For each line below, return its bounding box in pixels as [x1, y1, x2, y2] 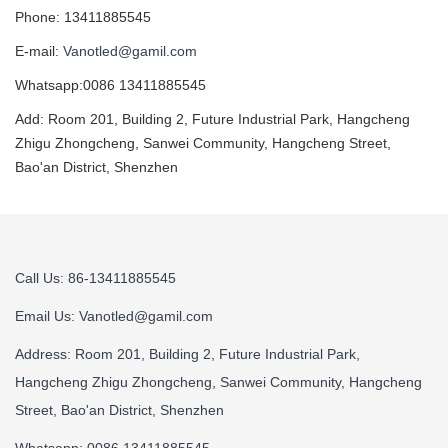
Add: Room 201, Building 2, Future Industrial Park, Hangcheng [15, 110, 410, 127]
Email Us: [15, 307, 79, 324]
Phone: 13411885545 [15, 8, 151, 25]
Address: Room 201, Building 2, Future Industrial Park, [15, 345, 360, 362]
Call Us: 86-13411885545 [15, 269, 176, 286]
